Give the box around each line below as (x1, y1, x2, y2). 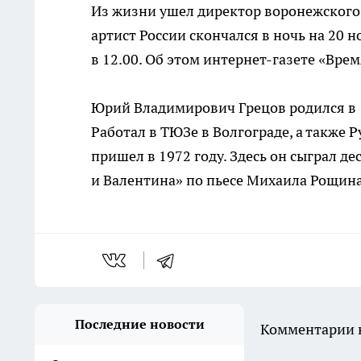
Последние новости (74, 316, 205, 333)
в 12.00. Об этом (91, 50, 203, 69)
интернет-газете (203, 50, 315, 69)
